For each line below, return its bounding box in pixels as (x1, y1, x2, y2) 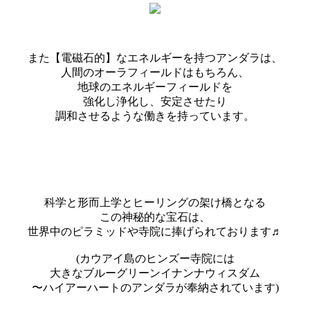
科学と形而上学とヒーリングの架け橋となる (44, 196, 266, 208)
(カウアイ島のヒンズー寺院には (75, 252, 235, 264)
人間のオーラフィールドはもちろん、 (61, 66, 249, 78)
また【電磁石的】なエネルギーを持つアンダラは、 (28, 51, 282, 64)
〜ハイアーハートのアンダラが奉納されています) (31, 281, 279, 293)
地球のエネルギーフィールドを (77, 80, 232, 93)
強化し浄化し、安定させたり (83, 95, 227, 107)
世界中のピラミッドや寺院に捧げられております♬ (28, 225, 282, 237)
